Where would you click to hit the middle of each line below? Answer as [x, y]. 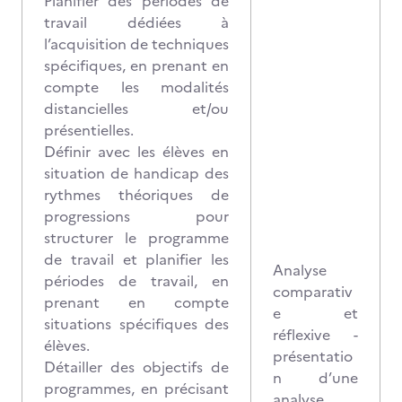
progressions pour [136, 216]
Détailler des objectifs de [136, 367]
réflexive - [315, 335]
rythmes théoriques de [136, 195]
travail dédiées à [136, 22]
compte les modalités [136, 87]
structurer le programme [136, 238]
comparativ [313, 292]
